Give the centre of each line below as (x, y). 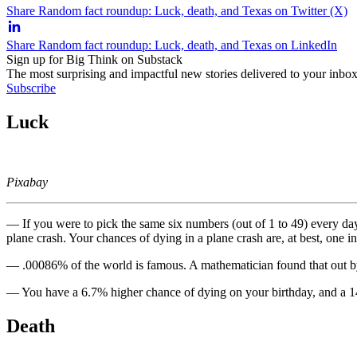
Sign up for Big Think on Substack (94, 59)
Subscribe (31, 88)
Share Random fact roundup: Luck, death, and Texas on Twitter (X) (177, 10)
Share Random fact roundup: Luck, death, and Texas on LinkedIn (172, 45)
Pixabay (27, 182)
